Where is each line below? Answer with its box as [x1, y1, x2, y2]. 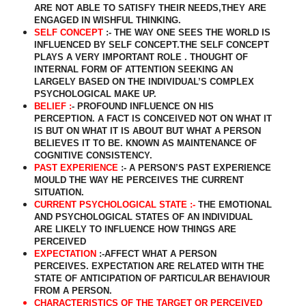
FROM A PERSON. [33, 286, 112, 296]
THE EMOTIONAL [197, 199, 272, 210]
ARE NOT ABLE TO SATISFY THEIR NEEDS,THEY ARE [33, 3, 266, 14]
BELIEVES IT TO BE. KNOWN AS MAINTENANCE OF [33, 138, 257, 149]
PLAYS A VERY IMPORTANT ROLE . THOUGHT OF [33, 52, 248, 63]
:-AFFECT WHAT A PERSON [96, 249, 217, 260]
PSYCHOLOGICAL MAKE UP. [33, 89, 156, 100]
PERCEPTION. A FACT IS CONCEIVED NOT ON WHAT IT [33, 113, 272, 124]
